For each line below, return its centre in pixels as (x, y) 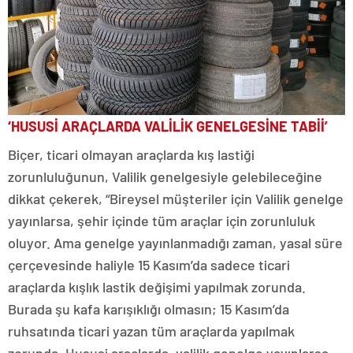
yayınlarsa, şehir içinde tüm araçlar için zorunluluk (162, 221)
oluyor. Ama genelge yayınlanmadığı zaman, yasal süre (175, 243)
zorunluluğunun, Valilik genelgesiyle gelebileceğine (165, 177)
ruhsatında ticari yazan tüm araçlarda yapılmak (151, 331)
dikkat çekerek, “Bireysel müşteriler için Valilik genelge (176, 199)
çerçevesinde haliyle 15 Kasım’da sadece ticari (149, 265)
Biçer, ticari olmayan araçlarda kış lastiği (131, 155)
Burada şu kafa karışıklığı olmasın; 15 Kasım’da (149, 309)
